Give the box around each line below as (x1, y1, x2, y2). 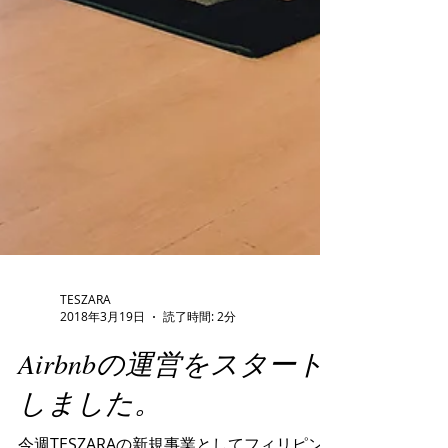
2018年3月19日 (60, 388, 145, 404)
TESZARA (60, 370, 111, 387)
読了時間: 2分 (163, 388, 236, 404)
